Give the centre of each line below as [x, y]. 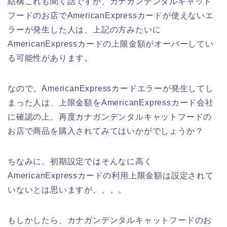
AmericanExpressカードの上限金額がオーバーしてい [111, 44]
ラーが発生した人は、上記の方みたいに [84, 29]
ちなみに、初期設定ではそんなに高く [80, 161]
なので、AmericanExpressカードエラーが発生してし [111, 88]
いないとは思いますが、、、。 [67, 190]
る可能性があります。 [50, 58]
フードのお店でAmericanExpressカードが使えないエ [111, 15]
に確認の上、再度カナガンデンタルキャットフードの [110, 117]
